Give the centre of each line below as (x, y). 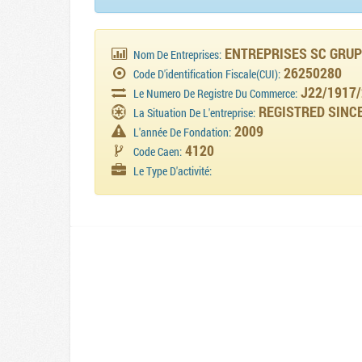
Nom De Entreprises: (178, 55)
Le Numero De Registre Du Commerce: (216, 94)
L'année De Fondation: (183, 133)
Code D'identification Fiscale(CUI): (207, 74)
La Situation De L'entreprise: (195, 113)
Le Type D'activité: (173, 171)
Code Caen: (158, 152)
